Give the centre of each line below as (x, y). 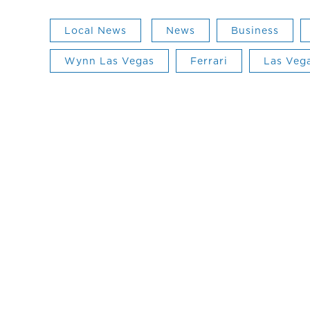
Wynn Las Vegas (109, 61)
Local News (95, 30)
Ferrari (209, 61)
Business (255, 30)
